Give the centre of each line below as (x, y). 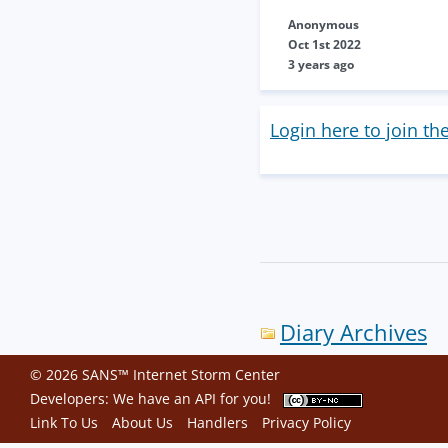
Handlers (217, 422)
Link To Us (64, 422)
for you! (249, 398)
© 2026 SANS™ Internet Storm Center (155, 374)
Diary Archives (353, 332)
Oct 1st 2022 (324, 44)
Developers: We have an (112, 398)
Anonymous (323, 24)
